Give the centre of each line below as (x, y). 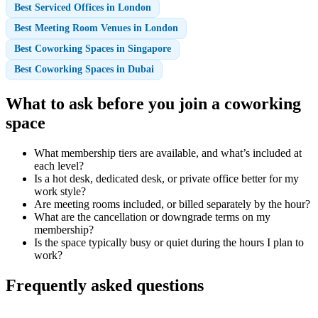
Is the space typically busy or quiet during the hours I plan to (169, 242)
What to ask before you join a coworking (153, 103)
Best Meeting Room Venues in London (97, 28)
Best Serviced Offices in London (83, 7)
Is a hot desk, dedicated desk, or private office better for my (166, 178)
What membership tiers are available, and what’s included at (168, 153)
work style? (60, 191)
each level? (59, 165)
